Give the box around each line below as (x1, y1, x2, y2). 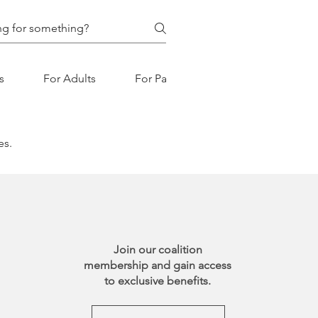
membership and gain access (84, 258, 232, 272)
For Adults (43, 72, 97, 85)
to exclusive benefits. (104, 274, 212, 287)
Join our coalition (113, 243, 202, 256)
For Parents (135, 72, 192, 85)
